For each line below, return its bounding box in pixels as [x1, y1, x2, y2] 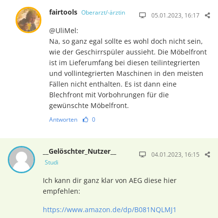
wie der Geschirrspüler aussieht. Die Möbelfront [49, 47, 207, 57]
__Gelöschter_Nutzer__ [42, 146, 116, 156]
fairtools [49, 7, 80, 17]
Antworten [49, 115, 78, 124]
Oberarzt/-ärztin [81, 8, 126, 17]
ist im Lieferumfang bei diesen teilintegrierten [49, 58, 200, 68]
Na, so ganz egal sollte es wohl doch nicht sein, [49, 36, 203, 46]
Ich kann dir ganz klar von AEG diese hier [42, 176, 177, 185]
